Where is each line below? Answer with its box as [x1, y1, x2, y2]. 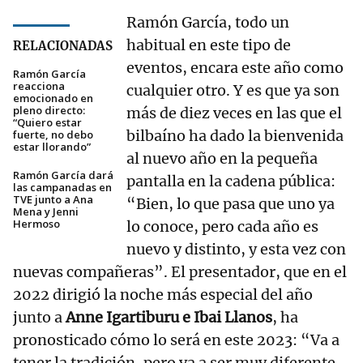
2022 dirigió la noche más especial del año [13, 285, 313, 305]
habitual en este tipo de [126, 36, 291, 55]
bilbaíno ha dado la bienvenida [126, 126, 344, 146]
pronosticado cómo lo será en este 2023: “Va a [13, 331, 340, 350]
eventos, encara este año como [126, 58, 344, 78]
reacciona [13, 79, 65, 94]
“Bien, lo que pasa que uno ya [126, 194, 335, 214]
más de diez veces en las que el [126, 104, 342, 123]
